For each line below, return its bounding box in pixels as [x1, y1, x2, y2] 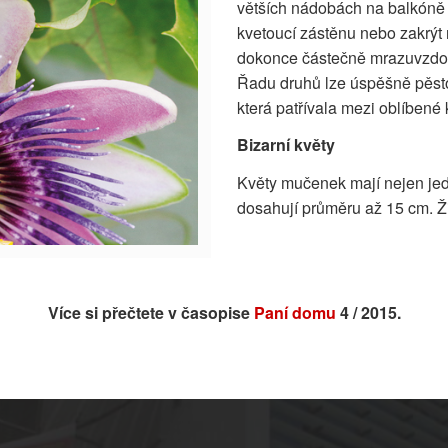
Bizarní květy [237, 133, 335, 157]
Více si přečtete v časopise [47, 301, 254, 325]
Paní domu [253, 301, 336, 325]
